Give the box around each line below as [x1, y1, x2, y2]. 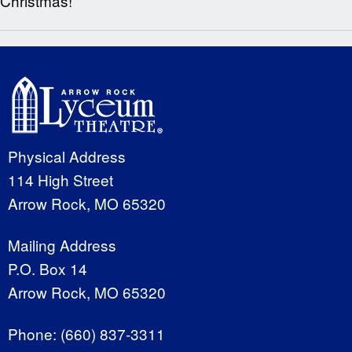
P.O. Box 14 [8, 258, 87, 280]
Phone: [8, 322, 60, 344]
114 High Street [8, 169, 113, 191]
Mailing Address [8, 234, 116, 256]
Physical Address [8, 145, 126, 167]
